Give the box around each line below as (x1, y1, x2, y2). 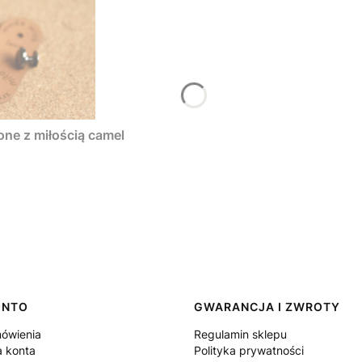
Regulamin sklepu (194, 326, 287, 341)
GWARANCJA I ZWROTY (194, 299, 340, 314)
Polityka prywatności (194, 343, 304, 357)
